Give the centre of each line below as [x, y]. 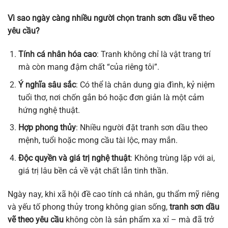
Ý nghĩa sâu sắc [47, 84]
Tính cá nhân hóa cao [57, 54]
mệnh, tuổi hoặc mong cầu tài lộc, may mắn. [98, 140]
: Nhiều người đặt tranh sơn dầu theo [141, 128]
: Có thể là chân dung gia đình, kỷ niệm [145, 84]
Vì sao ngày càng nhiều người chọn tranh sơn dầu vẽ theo [111, 18]
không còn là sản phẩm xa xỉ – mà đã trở [139, 219]
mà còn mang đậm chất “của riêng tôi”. [89, 67]
